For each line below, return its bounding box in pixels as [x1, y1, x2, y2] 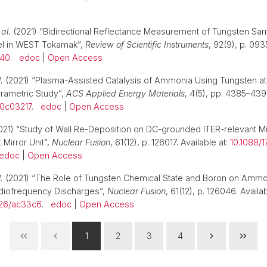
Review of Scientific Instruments [85, 39, 209, 49]
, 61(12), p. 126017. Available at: [110, 137, 230, 147]
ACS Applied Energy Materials [66, 88, 185, 98]
